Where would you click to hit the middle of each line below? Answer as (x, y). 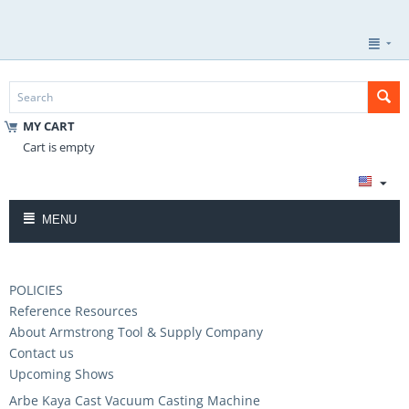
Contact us (42, 353)
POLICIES (36, 290)
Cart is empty (59, 147)
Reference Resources (73, 311)
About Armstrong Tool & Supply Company (136, 332)
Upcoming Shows (62, 374)
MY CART (49, 126)
